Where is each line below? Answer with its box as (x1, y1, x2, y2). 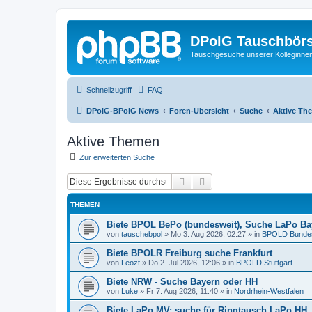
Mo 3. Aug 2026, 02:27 (171, 230, 246, 238)
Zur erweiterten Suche (79, 153, 155, 162)
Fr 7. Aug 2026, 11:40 (146, 287, 218, 295)
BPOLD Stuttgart (236, 258, 292, 267)
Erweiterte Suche (208, 175, 280, 187)
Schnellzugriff (86, 85, 132, 94)
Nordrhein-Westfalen (234, 287, 304, 295)
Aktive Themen (67, 133, 159, 149)
